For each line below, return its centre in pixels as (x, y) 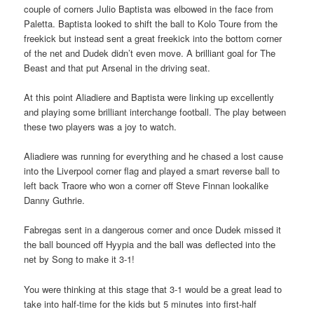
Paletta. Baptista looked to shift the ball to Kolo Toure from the (151, 24)
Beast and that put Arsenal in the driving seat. (117, 68)
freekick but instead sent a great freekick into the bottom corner (153, 39)
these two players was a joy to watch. (101, 127)
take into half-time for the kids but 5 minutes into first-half (141, 303)
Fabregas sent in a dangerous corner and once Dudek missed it (153, 230)
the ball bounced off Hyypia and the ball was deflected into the (150, 245)
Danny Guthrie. (55, 200)
